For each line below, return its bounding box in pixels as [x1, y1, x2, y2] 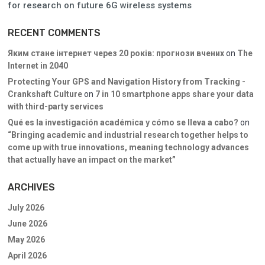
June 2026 [8, 219, 47, 229]
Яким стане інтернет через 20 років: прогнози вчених [8, 49, 224, 59]
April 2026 [8, 251, 47, 261]
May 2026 [8, 235, 45, 245]
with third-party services [8, 102, 104, 112]
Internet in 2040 [8, 61, 68, 71]
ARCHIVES [8, 182, 55, 193]
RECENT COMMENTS [8, 27, 101, 39]
